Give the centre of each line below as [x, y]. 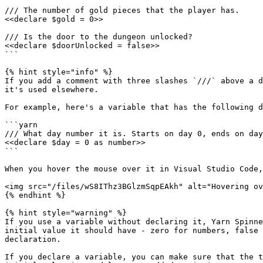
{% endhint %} [35, 195]
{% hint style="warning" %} [66, 213]
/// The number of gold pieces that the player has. [122, 10]
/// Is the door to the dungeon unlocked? [99, 37]
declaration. [33, 239]
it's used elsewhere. [52, 90]
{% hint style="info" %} [59, 72]
